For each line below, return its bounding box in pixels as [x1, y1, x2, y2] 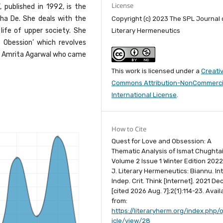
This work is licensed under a [111, 67, 202, 75]
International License [111, 91, 177, 99]
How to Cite [111, 124, 147, 134]
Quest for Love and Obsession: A [111, 137, 212, 145]
